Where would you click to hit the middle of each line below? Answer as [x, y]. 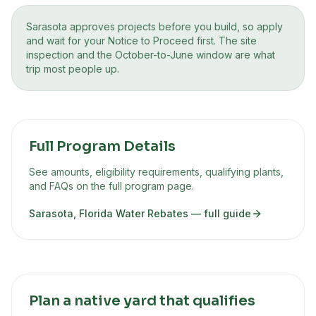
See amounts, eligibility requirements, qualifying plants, [156, 172]
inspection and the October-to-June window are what [151, 55]
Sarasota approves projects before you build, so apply [154, 26]
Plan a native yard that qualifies [142, 301]
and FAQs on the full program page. [111, 186]
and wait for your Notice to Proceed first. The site [141, 41]
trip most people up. [73, 69]
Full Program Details [102, 146]
